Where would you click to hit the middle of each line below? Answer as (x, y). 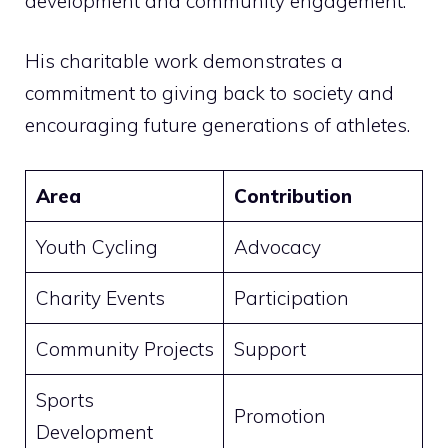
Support (269, 348)
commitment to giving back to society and (209, 93)
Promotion (279, 415)
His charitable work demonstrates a (184, 61)
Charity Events (100, 297)
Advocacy (277, 246)
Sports (64, 399)
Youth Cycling (96, 246)
